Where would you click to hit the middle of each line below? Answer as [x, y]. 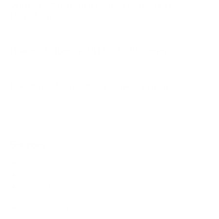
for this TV [38, 196]
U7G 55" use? [36, 16]
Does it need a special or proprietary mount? [93, 86]
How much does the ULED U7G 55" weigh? [91, 51]
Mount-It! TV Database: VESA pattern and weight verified [114, 186]
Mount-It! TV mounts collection [72, 208]
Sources [28, 144]
